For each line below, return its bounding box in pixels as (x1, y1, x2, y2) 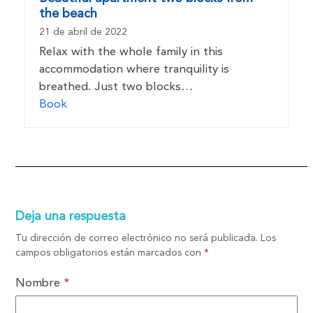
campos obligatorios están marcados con (15, 247, 205, 258)
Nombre (15, 277, 64, 289)
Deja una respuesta (15, 210, 126, 223)
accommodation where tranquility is (38, 63, 229, 75)
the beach (38, 7, 97, 20)
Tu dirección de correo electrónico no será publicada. (15, 233, 259, 243)
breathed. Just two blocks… (38, 80, 193, 93)
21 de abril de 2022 (38, 27, 127, 37)
